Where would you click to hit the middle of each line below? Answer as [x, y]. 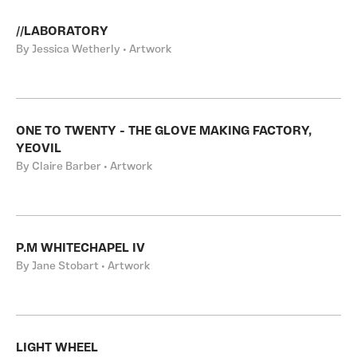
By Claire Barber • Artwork [84, 167]
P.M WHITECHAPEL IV [80, 249]
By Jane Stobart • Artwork [83, 267]
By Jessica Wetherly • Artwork [94, 50]
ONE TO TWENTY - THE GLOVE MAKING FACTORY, [164, 131]
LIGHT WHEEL [57, 348]
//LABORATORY [62, 32]
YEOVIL [39, 149]
